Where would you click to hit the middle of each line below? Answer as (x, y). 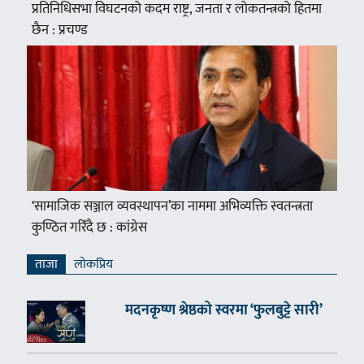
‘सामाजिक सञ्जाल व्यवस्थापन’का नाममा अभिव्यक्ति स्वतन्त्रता (172, 206)
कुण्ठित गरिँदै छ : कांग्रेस (89, 227)
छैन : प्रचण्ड (59, 30)
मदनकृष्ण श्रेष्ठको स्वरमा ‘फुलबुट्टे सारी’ (223, 310)
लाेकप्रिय (93, 264)
